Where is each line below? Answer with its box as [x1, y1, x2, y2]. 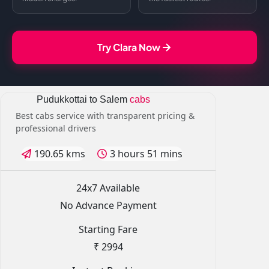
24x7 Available [76, 181, 140, 195]
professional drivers [16, 122, 96, 134]
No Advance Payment [59, 199, 157, 212]
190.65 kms [34, 147, 85, 160]
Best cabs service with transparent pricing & [16, 110, 195, 121]
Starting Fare [79, 223, 138, 236]
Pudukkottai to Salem [36, 94, 127, 104]
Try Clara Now [97, 41, 160, 53]
